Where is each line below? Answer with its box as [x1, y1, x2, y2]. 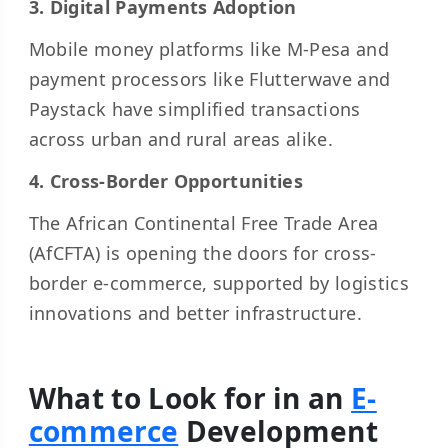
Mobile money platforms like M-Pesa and [28, 37, 389, 61]
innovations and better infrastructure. [28, 301, 362, 325]
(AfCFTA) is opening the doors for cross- [28, 241, 377, 265]
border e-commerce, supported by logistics [28, 271, 409, 295]
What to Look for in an [28, 379, 352, 417]
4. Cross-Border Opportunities [28, 169, 303, 193]
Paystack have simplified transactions [28, 97, 361, 121]
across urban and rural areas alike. [28, 127, 333, 151]
